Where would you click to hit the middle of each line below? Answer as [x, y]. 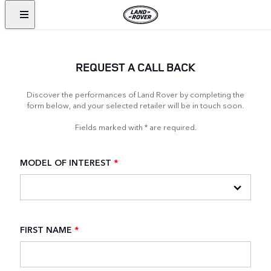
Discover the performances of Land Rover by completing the [135, 93]
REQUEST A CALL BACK [135, 67]
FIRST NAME [46, 229]
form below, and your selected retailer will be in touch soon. [135, 104]
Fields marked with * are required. [135, 126]
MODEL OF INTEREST [66, 162]
